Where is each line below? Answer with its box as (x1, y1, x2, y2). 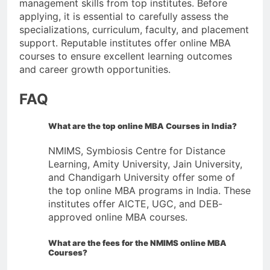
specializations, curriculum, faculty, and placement (19, 23, 249, 36)
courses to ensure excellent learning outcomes (19, 49, 232, 62)
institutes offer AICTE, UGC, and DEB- (48, 197, 222, 210)
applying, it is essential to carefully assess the (19, 10, 228, 22)
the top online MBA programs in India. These (48, 184, 251, 196)
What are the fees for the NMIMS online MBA (48, 237, 227, 248)
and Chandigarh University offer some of (48, 171, 235, 183)
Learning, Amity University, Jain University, (48, 157, 242, 170)
